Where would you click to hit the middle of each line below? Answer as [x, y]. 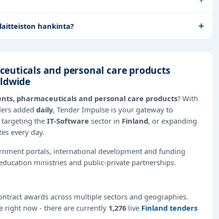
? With [188, 98]
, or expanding [173, 120]
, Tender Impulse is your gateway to [113, 109]
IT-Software [68, 120]
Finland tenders [169, 208]
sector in [105, 120]
